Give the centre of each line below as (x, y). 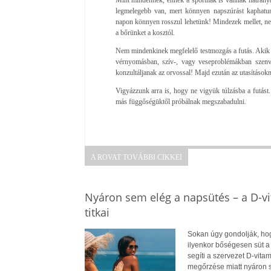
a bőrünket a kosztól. (145, 32)
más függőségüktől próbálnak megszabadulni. (181, 101)
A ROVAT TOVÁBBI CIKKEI (136, 157)
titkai (97, 212)
